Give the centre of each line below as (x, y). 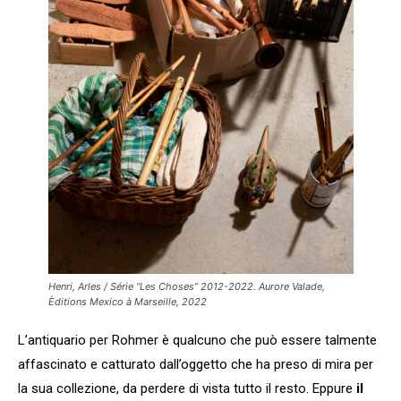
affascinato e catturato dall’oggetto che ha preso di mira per (196, 364)
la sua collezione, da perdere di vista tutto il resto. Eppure (187, 388)
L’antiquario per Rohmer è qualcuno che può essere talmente (197, 340)
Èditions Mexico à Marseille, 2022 (127, 301)
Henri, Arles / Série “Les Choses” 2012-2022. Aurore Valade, (186, 286)
